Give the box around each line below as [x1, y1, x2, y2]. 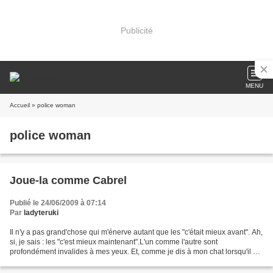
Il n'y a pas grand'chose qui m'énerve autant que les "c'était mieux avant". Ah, [10, 228, 263, 236]
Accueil [10, 102, 30, 108]
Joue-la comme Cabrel [10, 174, 127, 186]
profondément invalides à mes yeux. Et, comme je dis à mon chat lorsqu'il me [10, 247, 263, 256]
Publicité [120, 25, 153, 35]
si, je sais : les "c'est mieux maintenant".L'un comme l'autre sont [10, 238, 218, 246]
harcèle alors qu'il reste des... [10, 257, 106, 266]
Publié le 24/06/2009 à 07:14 [10, 199, 106, 207]
